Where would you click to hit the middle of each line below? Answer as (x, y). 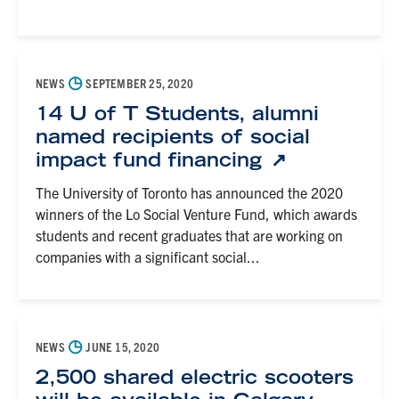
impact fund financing (152, 159)
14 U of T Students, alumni (177, 113)
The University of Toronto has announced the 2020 (189, 192)
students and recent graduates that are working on (189, 235)
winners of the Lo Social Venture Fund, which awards (196, 214)
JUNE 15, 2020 (122, 346)
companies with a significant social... (148, 256)
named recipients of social (173, 136)
